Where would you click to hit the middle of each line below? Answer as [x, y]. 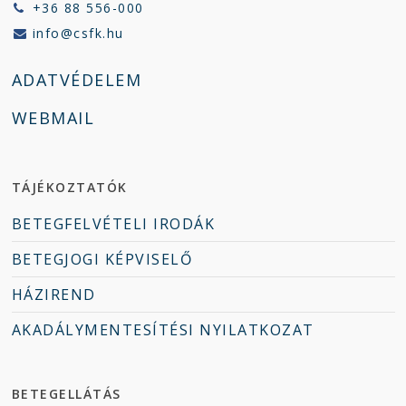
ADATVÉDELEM [76, 80]
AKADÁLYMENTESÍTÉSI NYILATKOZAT [163, 330]
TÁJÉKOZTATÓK [69, 187]
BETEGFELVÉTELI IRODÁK [113, 224]
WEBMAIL [53, 118]
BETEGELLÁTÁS [66, 394]
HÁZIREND [53, 295]
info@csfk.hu [78, 33]
